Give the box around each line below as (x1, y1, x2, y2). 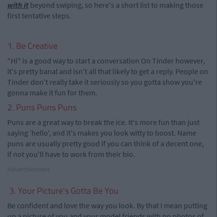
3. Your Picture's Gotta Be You (7, 184, 119, 197)
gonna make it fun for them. (7, 88, 97, 97)
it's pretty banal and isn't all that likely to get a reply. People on (7, 66, 208, 76)
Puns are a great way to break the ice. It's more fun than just (7, 117, 200, 127)
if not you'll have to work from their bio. (7, 149, 135, 159)
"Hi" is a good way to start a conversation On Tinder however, (7, 56, 205, 65)
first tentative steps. (7, 11, 71, 20)
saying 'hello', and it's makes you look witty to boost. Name (7, 128, 196, 138)
